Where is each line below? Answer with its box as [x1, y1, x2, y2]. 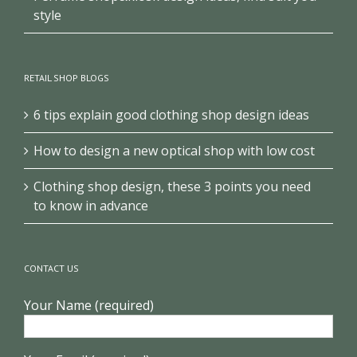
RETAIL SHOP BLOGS [24, 72, 109, 84]
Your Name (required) [24, 296, 154, 314]
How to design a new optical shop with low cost [33, 142, 315, 159]
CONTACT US [24, 262, 79, 274]
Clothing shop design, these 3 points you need [33, 178, 311, 195]
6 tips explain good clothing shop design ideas [33, 106, 309, 124]
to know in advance [33, 197, 148, 214]
